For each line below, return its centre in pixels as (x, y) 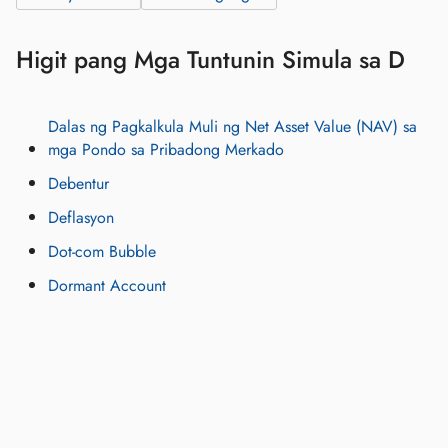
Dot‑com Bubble (102, 252)
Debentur (78, 184)
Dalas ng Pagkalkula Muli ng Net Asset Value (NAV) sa (232, 127)
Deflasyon (81, 218)
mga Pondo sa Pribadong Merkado (166, 150)
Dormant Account (107, 286)
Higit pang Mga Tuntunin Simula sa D (210, 60)
